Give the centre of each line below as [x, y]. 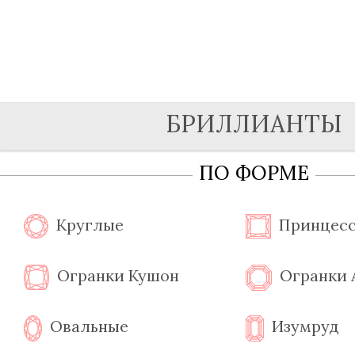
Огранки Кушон [118, 275]
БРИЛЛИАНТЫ [254, 124]
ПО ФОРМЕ [254, 173]
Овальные [89, 326]
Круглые [90, 225]
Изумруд [305, 326]
